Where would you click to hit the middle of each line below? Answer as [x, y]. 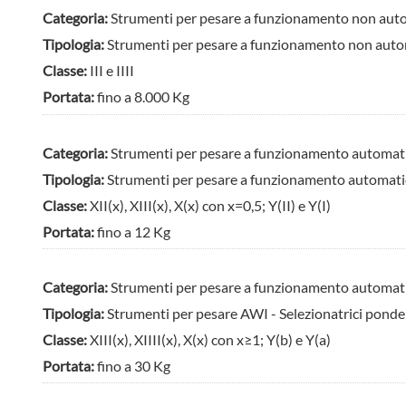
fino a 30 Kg [134, 365]
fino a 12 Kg [134, 231]
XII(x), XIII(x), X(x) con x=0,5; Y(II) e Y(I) [211, 205]
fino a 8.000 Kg [144, 97]
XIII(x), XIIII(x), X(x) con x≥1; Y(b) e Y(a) [211, 339]
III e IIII [112, 71]
